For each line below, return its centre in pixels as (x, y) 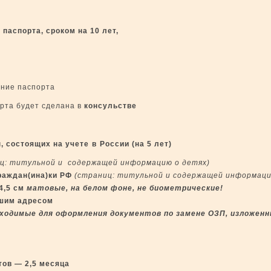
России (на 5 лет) (136, 144)
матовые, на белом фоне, (81, 188)
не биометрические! (180, 188)
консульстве (109, 106)
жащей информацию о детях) (151, 163)
